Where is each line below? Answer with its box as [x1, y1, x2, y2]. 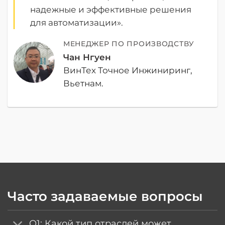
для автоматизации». [30, 17, 124, 28]
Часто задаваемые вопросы [8, 188, 203, 204]
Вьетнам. [63, 78, 103, 88]
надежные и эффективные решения [30, 4, 192, 15]
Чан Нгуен [63, 52, 111, 62]
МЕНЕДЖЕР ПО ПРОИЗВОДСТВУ [63, 39, 194, 48]
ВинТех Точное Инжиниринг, [63, 65, 192, 75]
